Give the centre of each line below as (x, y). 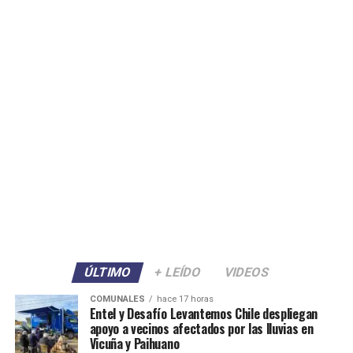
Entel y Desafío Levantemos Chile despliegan (203, 314)
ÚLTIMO (108, 273)
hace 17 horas (185, 299)
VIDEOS (247, 273)
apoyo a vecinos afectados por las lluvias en (201, 329)
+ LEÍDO (178, 273)
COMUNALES (117, 299)
